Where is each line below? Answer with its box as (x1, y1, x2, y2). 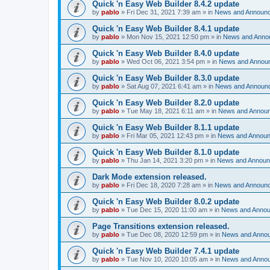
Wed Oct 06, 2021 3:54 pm (127, 58, 205, 65)
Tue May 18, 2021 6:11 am (127, 107, 204, 115)
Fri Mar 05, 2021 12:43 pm (127, 132, 204, 139)
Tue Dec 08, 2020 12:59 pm (127, 231, 208, 238)
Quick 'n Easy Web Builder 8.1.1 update (92, 123, 239, 132)
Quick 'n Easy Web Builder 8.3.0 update (92, 74, 239, 83)
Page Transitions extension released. (92, 222, 230, 231)
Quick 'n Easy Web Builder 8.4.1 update (92, 24, 239, 33)
